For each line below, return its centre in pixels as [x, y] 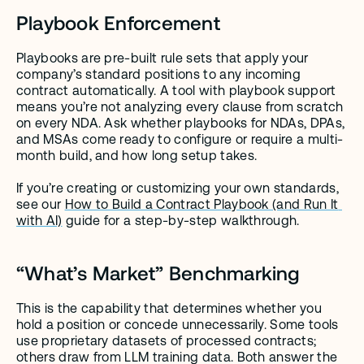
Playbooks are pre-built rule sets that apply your [162, 58]
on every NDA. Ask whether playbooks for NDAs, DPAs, [181, 123]
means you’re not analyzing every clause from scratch [180, 107]
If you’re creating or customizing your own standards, [178, 188]
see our [41, 204]
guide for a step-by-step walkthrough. [181, 221]
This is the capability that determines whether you [169, 308]
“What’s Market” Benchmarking [158, 273]
